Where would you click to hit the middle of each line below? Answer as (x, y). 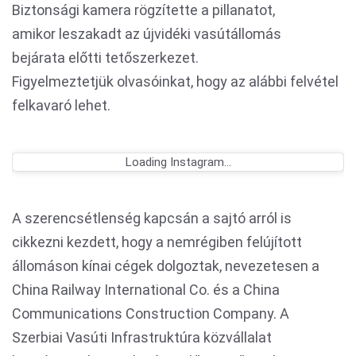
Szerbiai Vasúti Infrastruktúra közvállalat (142, 337)
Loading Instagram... (178, 162)
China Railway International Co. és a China (146, 289)
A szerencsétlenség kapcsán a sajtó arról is (152, 218)
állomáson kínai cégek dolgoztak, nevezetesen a (166, 265)
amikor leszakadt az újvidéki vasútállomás (147, 33)
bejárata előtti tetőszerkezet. (105, 57)
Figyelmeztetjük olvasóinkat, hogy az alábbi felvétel (175, 81)
